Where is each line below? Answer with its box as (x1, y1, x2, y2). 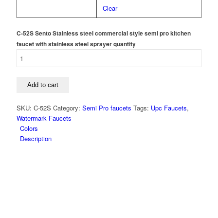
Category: (53, 103, 82, 113)
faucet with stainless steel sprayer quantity (16, 40, 136, 49)
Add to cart (27, 81, 58, 89)
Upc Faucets (150, 103, 187, 113)
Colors (19, 124, 38, 133)
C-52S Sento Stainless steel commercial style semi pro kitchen (16, 29, 191, 38)
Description (19, 134, 52, 144)
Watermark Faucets (16, 113, 72, 123)
